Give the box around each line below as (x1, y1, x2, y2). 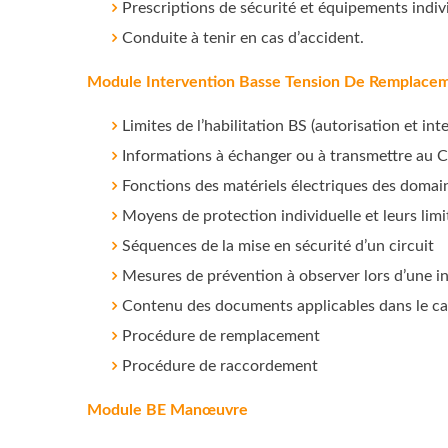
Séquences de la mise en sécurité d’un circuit (122, 238, 434, 254)
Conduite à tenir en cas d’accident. (122, 30, 364, 46)
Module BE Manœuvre (87, 402, 248, 418)
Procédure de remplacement (122, 328, 320, 344)
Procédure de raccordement (122, 358, 318, 374)
